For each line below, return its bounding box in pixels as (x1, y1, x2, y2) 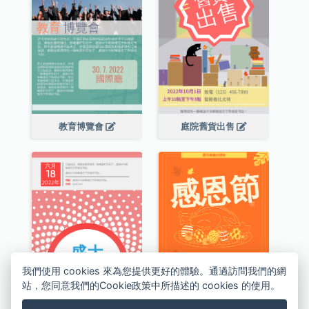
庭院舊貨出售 (181, 120, 237, 133)
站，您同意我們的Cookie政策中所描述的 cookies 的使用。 (22, 279, 280, 292)
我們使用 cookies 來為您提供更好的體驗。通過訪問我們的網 (22, 265, 286, 277)
